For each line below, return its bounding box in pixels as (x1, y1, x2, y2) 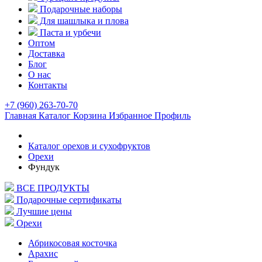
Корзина (73, 111, 106, 120)
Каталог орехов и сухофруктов (28, 141, 150, 151)
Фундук (28, 162, 60, 172)
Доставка (28, 49, 65, 58)
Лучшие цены (16, 206, 72, 216)
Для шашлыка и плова (37, 16, 129, 26)
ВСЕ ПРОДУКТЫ (16, 183, 89, 193)
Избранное (109, 111, 152, 120)
